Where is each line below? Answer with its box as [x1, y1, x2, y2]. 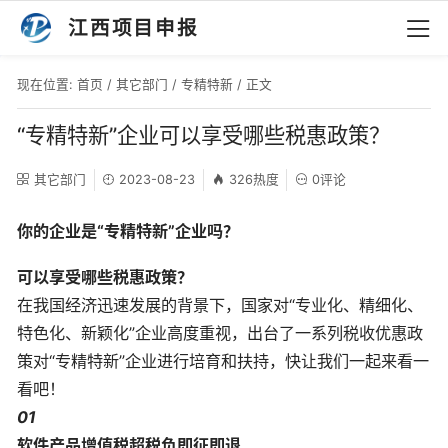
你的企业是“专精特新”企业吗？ [17, 220, 239, 241]
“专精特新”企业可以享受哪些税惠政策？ [17, 121, 390, 148]
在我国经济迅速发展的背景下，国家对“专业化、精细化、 [17, 295, 423, 316]
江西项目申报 [68, 16, 199, 40]
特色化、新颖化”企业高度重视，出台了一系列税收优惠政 [17, 323, 423, 344]
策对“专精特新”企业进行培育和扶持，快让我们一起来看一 [17, 351, 429, 372]
